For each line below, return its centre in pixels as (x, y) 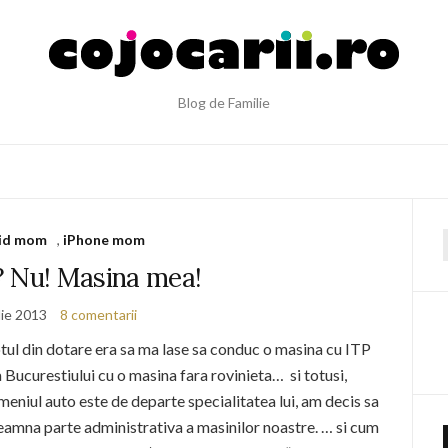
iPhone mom (104, 239)
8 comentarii (99, 314)
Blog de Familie (224, 102)
